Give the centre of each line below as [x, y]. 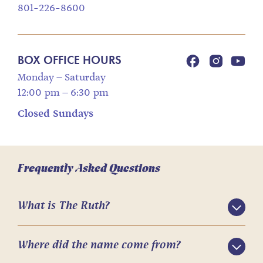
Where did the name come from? [99, 246]
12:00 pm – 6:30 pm [63, 93]
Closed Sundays [55, 114]
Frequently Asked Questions [89, 169]
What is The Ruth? [63, 206]
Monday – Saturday [62, 78]
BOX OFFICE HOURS [70, 60]
